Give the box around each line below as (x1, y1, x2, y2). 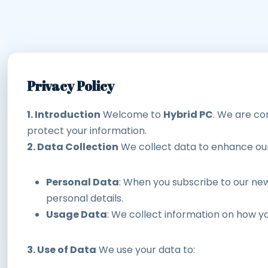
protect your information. (27, 123, 147, 138)
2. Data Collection (27, 139, 118, 154)
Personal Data (46, 175, 119, 189)
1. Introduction (27, 107, 100, 121)
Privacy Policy (27, 77, 114, 95)
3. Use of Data (27, 242, 96, 257)
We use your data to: (96, 242, 195, 257)
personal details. (46, 191, 123, 205)
